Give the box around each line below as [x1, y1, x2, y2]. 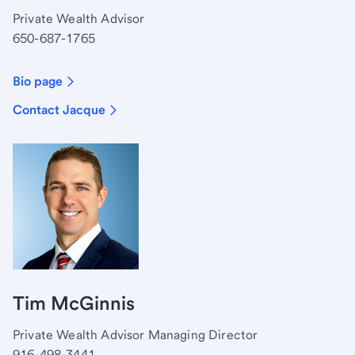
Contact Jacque [13, 101, 105, 117]
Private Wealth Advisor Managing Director [13, 326, 258, 342]
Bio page [13, 73, 63, 89]
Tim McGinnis [13, 291, 135, 315]
